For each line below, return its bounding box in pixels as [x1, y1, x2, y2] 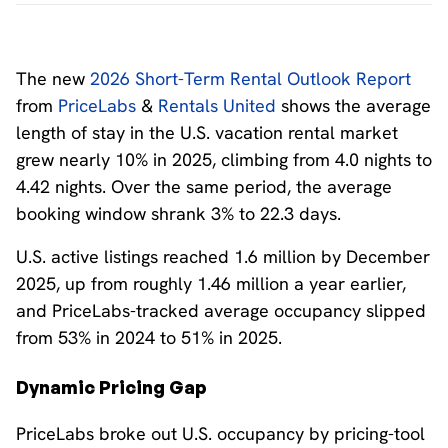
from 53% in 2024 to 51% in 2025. [16, 326, 282, 349]
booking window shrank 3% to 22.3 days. [16, 202, 346, 225]
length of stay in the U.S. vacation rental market [16, 121, 398, 144]
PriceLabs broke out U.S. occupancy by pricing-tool [16, 422, 425, 445]
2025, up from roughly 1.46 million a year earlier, [16, 272, 406, 295]
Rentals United [158, 94, 276, 117]
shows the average [276, 94, 431, 117]
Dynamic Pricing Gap [16, 376, 207, 398]
